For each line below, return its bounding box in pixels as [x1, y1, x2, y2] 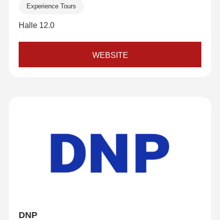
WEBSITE [92, 51, 128, 59]
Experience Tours [26, 2, 76, 10]
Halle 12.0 [18, 21, 55, 29]
